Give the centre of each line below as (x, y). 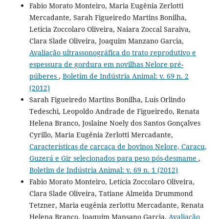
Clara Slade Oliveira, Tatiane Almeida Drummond (111, 193)
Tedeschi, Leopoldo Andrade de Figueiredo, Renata (114, 111)
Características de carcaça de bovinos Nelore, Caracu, (118, 146)
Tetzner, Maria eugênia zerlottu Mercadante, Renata (116, 205)
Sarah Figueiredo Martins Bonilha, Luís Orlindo (107, 99)
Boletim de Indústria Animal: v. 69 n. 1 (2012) (103, 170)
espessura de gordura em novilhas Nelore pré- (106, 64)
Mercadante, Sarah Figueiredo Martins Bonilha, (108, 17)
